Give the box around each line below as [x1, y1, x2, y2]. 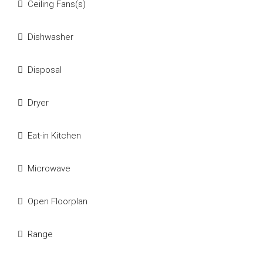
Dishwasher [28, 32, 73, 42]
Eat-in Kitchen [28, 130, 81, 141]
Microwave [28, 163, 70, 174]
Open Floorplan [28, 196, 87, 207]
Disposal [28, 65, 62, 75]
